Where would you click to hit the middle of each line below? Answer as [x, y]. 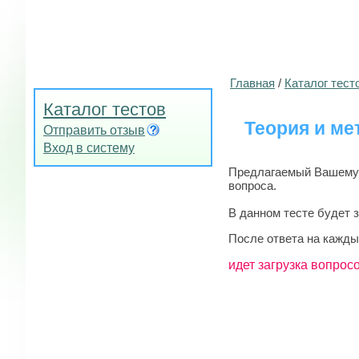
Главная [252, 83]
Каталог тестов [105, 109]
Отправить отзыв [94, 130]
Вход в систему [89, 148]
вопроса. [252, 185]
